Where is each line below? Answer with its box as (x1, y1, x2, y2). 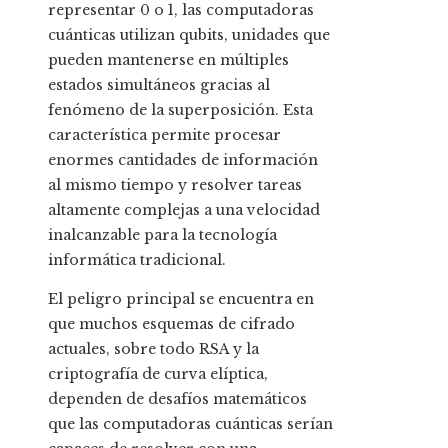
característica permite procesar (48, 126, 281, 145)
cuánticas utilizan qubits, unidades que (48, 26, 330, 45)
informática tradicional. (48, 251, 226, 270)
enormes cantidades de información (48, 151, 318, 170)
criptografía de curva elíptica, (48, 365, 268, 384)
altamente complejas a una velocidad (48, 201, 320, 220)
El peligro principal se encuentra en (48, 290, 314, 309)
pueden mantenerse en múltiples (48, 51, 289, 70)
